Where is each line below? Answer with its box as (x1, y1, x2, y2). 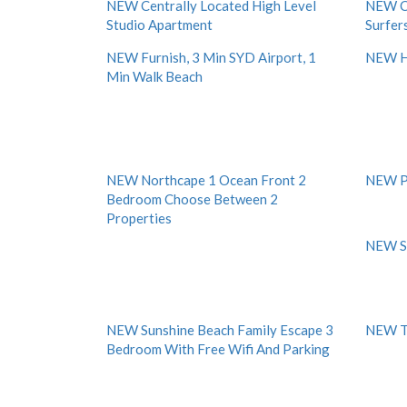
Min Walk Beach (106, 68, 203, 84)
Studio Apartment (106, 16, 213, 33)
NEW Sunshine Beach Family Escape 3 (106, 322, 333, 338)
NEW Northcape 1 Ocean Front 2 (106, 172, 306, 188)
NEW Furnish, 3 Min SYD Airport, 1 (106, 49, 316, 65)
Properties (106, 210, 172, 226)
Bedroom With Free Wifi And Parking (106, 341, 330, 357)
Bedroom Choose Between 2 (106, 191, 278, 207)
